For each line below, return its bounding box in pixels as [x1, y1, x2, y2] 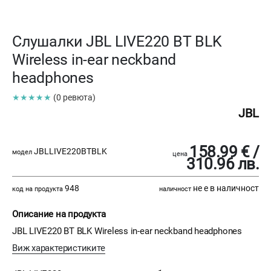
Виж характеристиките [12, 243, 105, 254]
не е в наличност [191, 183, 259, 194]
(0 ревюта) [53, 93, 96, 103]
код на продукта [12, 185, 63, 194]
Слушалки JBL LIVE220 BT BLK [12, 33, 222, 51]
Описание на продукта [12, 209, 106, 220]
